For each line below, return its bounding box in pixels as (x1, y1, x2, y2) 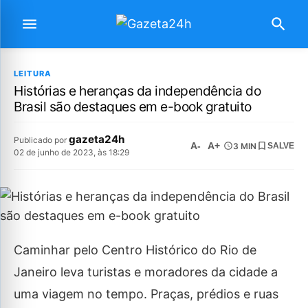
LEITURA (14, 69, 52, 78)
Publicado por (14, 135, 69, 145)
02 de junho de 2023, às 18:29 (14, 147, 129, 157)
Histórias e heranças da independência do (14, 82, 261, 99)
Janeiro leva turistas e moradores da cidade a (14, 265, 278, 279)
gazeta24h (69, 133, 124, 146)
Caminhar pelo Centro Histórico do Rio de (14, 243, 256, 257)
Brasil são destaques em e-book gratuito (14, 98, 252, 115)
